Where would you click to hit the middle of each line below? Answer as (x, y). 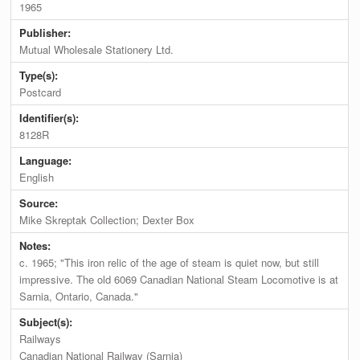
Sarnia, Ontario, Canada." (79, 297)
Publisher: (47, 33)
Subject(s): (48, 322)
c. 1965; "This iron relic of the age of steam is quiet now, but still (170, 263)
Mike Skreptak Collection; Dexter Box (107, 220)
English (37, 178)
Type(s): (41, 76)
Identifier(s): (51, 118)
